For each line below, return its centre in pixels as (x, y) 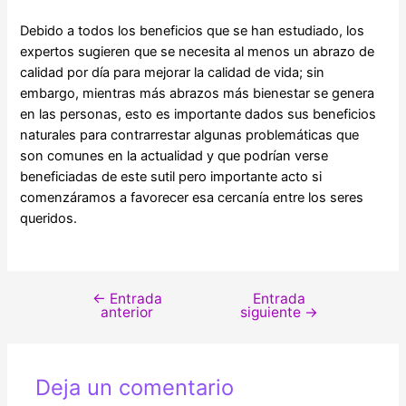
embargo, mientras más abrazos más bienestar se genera (198, 94)
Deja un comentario (135, 388)
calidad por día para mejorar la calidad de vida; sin (173, 73)
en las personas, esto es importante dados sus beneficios (198, 115)
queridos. (49, 219)
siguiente (272, 313)
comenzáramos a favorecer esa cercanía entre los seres (192, 198)
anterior (127, 313)
